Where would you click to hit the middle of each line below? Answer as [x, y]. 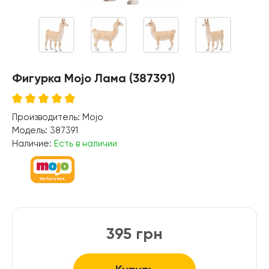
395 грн [134, 233]
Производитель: [47, 117]
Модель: [31, 130]
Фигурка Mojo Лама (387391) [94, 78]
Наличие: [33, 143]
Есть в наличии [86, 143]
